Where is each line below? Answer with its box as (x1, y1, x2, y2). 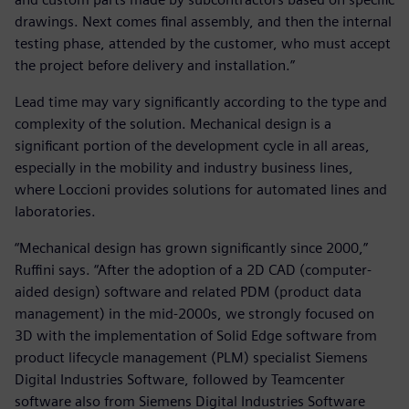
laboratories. (15, 203, 96, 221)
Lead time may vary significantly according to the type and (15, 93, 387, 111)
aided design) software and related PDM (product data (15, 283, 362, 301)
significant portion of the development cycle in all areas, (15, 137, 370, 155)
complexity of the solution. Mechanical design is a (15, 115, 331, 133)
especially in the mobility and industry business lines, (15, 159, 353, 177)
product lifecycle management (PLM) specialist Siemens (15, 349, 368, 367)
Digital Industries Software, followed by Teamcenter (15, 371, 345, 389)
